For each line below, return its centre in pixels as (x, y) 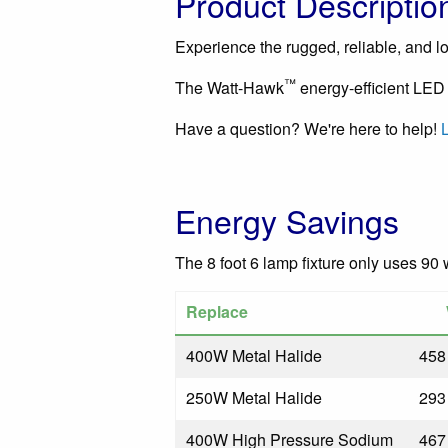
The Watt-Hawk (229, 87)
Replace (217, 311)
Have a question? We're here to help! (308, 128)
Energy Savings (287, 220)
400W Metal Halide (254, 355)
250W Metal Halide (254, 397)
